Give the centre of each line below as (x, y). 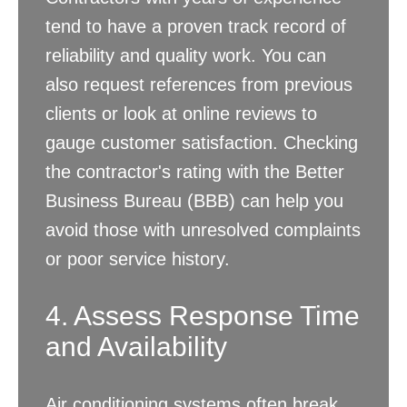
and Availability (136, 347)
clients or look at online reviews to (181, 114)
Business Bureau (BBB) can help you (194, 201)
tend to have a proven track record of (196, 27)
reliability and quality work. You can (186, 56)
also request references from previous (199, 85)
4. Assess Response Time (203, 316)
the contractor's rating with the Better (195, 172)
